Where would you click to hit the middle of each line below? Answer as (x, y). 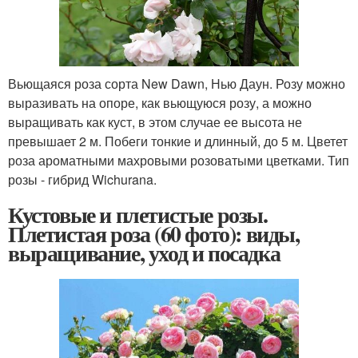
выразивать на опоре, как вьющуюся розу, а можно (160, 103)
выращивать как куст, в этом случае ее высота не (155, 122)
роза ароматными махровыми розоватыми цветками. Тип (179, 161)
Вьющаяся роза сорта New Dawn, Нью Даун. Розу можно (177, 84)
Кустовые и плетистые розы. (138, 215)
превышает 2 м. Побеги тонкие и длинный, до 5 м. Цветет (178, 141)
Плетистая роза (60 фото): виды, (154, 234)
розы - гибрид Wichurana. (82, 180)
